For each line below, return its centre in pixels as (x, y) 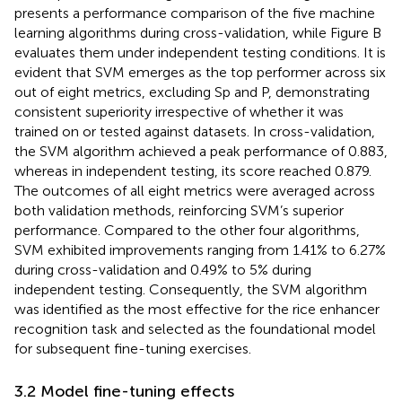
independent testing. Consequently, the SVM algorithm (191, 290)
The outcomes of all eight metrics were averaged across (195, 191)
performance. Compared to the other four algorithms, (187, 231)
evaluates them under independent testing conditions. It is (200, 53)
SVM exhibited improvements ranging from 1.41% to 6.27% (200, 250)
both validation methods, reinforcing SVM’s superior (179, 211)
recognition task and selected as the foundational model (195, 329)
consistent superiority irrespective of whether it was (179, 112)
